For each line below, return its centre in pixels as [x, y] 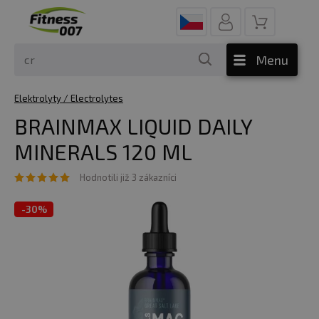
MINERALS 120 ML [103, 152]
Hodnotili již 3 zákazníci [128, 177]
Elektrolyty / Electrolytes [69, 98]
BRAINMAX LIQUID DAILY [133, 126]
